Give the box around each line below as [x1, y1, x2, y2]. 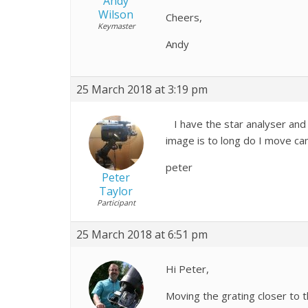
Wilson [98, 6, 133, 22]
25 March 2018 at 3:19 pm [76, 81, 208, 97]
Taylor [99, 183, 133, 199]
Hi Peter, [166, 261, 209, 276]
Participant [96, 197, 135, 208]
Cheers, [166, 10, 202, 24]
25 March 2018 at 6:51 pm [76, 226, 208, 242]
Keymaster [97, 20, 135, 31]
